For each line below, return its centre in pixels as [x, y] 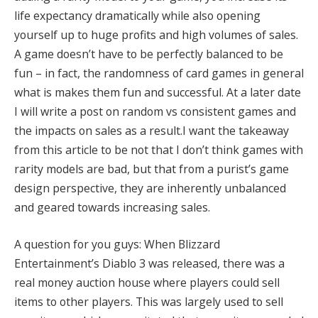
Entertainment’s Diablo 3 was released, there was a [149, 263]
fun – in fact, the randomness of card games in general [159, 73]
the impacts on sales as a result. [98, 131]
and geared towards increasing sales [111, 208]
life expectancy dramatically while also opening [137, 16]
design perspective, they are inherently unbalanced [150, 188]
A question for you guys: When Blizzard [117, 244]
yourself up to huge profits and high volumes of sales [155, 35]
